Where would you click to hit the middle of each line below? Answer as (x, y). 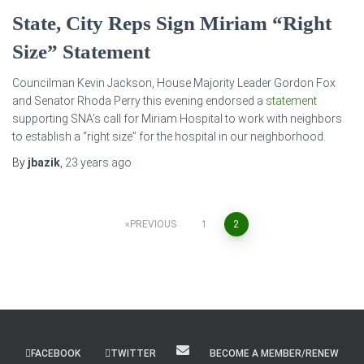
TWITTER (133, 353)
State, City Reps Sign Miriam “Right (172, 23)
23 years (87, 162)
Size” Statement (81, 52)
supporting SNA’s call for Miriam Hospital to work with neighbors (177, 119)
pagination (66, 266)
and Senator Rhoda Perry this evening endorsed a (139, 101)
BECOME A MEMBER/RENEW (274, 353)
